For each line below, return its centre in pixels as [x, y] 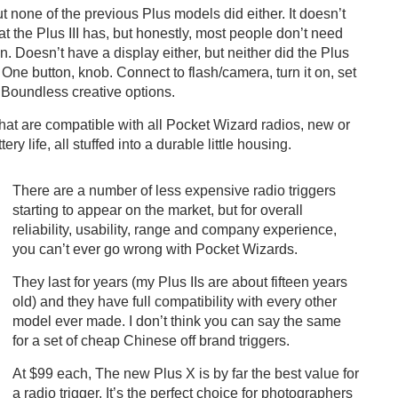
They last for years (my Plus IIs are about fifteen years [180, 283]
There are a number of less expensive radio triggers [174, 191]
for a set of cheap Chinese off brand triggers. [151, 341]
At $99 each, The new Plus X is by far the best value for [186, 374]
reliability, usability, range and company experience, [175, 230]
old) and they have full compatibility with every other [175, 302]
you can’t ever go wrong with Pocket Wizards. [155, 250]
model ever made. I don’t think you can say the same [177, 322]
